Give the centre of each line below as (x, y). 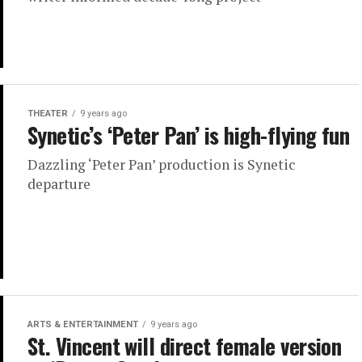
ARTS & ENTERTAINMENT (83, 324)
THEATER (48, 113)
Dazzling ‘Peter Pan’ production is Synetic (161, 164)
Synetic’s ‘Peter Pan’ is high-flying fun (189, 135)
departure (59, 183)
